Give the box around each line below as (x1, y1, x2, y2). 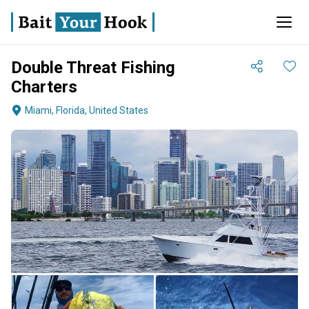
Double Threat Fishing (11, 58, 175, 77)
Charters (11, 77, 77, 97)
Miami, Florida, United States (25, 105, 148, 116)
